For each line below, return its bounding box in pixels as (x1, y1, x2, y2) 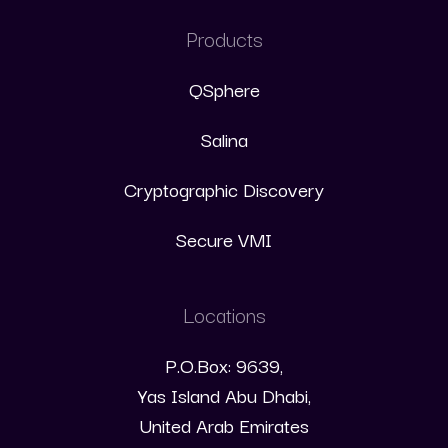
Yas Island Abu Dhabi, (137, 380, 311, 410)
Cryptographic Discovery (124, 174, 324, 204)
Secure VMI (176, 224, 272, 254)
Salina (200, 124, 248, 154)
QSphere (188, 74, 260, 104)
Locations (182, 298, 266, 330)
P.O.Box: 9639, (165, 350, 283, 380)
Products (185, 22, 263, 54)
